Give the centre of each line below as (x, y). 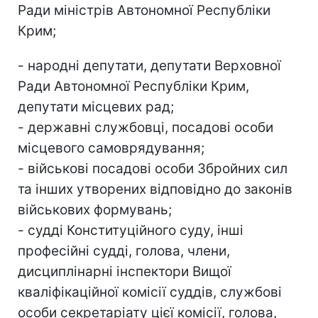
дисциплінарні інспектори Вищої (125, 271)
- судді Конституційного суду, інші (131, 230)
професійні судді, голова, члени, (124, 251)
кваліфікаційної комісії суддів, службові (150, 292)
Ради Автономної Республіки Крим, (133, 86)
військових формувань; (95, 209)
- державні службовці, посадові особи (146, 127)
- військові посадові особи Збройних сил (153, 168)
